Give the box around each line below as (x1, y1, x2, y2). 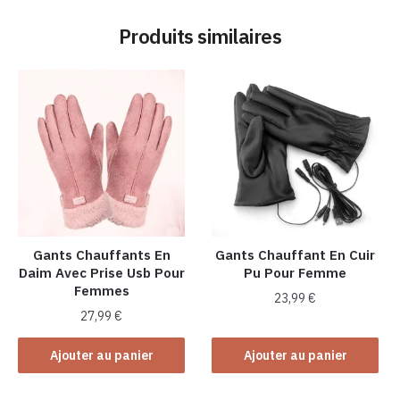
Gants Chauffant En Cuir (215, 246, 376, 263)
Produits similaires (118, 22, 282, 49)
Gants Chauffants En (32, 246, 171, 263)
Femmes (73, 281, 129, 299)
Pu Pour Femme (244, 263, 347, 281)
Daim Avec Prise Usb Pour (18, 263, 185, 281)
